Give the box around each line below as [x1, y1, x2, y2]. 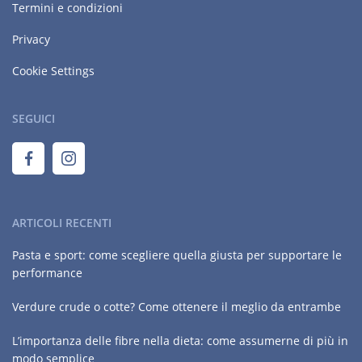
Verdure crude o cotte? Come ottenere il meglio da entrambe [12, 299, 341, 314]
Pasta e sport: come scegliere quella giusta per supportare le [12, 247, 342, 263]
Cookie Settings [12, 63, 95, 78]
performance [12, 265, 82, 280]
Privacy [12, 32, 50, 47]
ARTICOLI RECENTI [12, 215, 112, 230]
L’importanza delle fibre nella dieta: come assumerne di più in [12, 333, 348, 348]
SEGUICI [12, 111, 55, 126]
